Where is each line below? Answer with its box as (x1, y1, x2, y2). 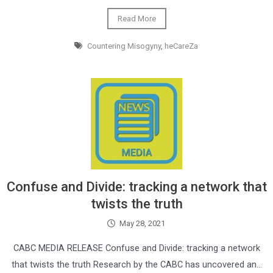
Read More (117, 14, 156, 23)
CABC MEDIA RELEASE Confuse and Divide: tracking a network (13, 243, 260, 253)
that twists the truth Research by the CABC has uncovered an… (11, 259, 262, 270)
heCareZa (164, 41, 198, 51)
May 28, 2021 (119, 219, 166, 228)
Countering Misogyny (87, 41, 161, 51)
